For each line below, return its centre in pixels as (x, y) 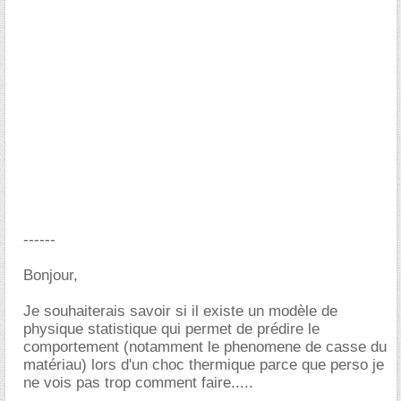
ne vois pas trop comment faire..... (138, 383)
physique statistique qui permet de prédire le (171, 329)
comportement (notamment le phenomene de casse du (205, 347)
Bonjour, (51, 275)
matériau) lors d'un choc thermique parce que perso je (204, 365)
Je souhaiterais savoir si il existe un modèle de (180, 311)
